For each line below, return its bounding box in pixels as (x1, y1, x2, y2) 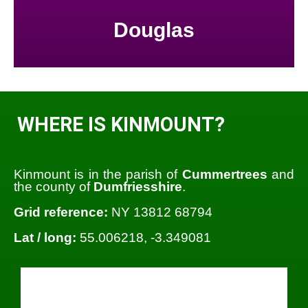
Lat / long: (14, 230, 76, 245)
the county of (14, 179, 93, 194)
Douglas (113, 18, 195, 41)
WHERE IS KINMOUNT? (17, 113, 225, 137)
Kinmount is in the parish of (14, 166, 182, 181)
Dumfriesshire (93, 179, 182, 194)
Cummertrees (181, 166, 267, 181)
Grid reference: (14, 204, 108, 219)
